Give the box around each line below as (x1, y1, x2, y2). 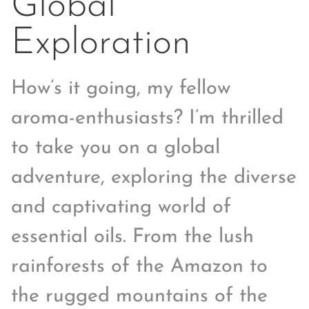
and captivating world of (11, 197, 231, 217)
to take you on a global (11, 137, 220, 158)
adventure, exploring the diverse (11, 167, 297, 188)
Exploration (11, 24, 191, 63)
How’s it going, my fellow (11, 78, 230, 99)
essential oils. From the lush (11, 226, 254, 247)
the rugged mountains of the (11, 286, 268, 306)
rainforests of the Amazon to (11, 256, 268, 277)
